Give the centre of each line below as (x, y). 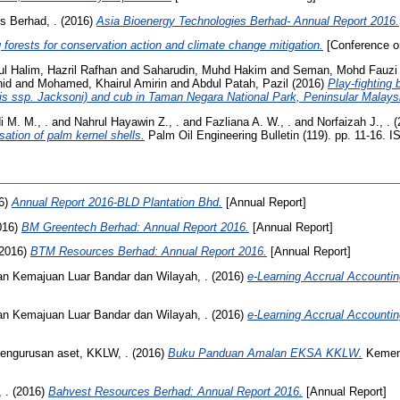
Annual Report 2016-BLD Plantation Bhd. (117, 202)
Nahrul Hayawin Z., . (127, 121)
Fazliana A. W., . (248, 121)
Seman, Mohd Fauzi (345, 71)
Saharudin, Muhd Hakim (205, 71)
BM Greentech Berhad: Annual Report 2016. (135, 227)
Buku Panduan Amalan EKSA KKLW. (265, 353)
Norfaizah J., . (354, 121)
